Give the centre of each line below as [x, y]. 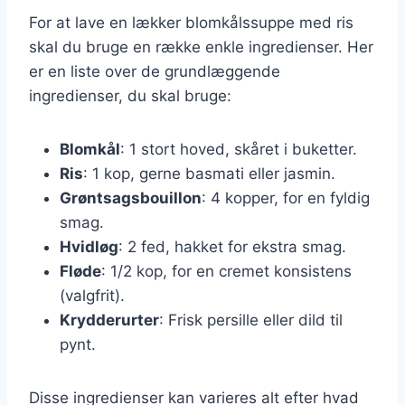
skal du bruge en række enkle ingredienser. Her [201, 47]
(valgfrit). [92, 295]
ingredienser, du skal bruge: [130, 95]
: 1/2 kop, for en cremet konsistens [226, 271]
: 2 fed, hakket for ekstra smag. [232, 246]
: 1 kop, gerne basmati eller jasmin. [209, 173]
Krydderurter [109, 320]
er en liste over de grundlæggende [155, 71]
